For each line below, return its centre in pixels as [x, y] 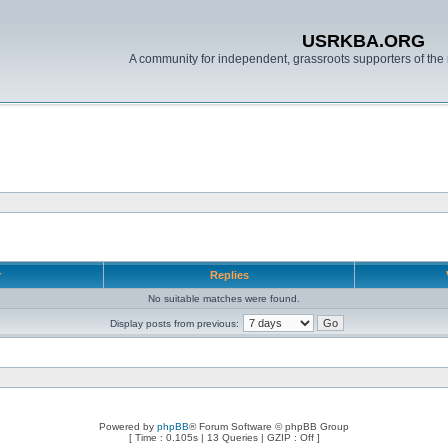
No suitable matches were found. [224, 298]
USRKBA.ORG [363, 41]
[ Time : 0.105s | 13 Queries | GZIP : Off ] [224, 437]
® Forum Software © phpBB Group [269, 426]
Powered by [128, 426]
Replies [229, 275]
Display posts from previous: [174, 323]
